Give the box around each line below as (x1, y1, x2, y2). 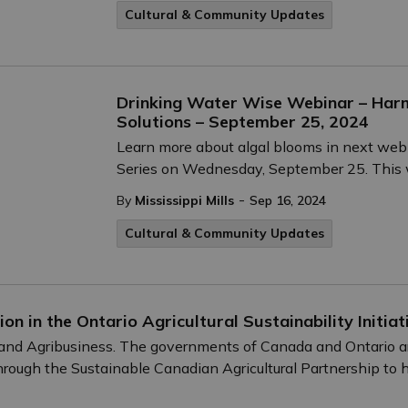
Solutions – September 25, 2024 (117, 111, 369, 132)
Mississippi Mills (135, 192, 234, 209)
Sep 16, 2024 (250, 192, 326, 209)
